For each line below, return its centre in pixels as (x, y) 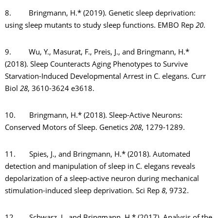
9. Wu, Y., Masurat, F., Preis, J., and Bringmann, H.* (97, 53)
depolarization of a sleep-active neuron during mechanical (102, 179)
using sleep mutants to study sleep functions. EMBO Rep (100, 26)
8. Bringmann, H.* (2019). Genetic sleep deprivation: (100, 14)
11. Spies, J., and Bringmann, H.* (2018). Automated (98, 155)
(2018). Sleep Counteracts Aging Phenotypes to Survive (96, 65)
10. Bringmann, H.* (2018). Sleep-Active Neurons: (94, 116)
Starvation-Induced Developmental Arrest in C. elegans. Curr (105, 77)
